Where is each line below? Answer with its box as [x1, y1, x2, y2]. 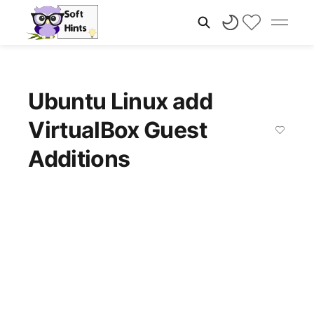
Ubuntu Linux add [28, 88, 212, 115]
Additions [28, 145, 144, 172]
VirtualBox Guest [28, 116, 207, 144]
